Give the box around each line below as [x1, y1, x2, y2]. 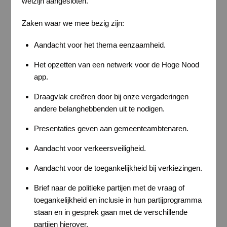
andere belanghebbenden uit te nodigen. [33, 104, 165, 113]
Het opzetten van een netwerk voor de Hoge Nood [33, 60, 199, 69]
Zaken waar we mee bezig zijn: [21, 18, 124, 27]
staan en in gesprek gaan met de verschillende [33, 208, 187, 217]
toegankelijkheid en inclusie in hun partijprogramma [33, 196, 202, 205]
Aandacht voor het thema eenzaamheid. [33, 41, 166, 50]
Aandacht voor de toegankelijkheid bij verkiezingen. [33, 164, 202, 173]
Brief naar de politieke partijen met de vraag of [33, 183, 184, 193]
